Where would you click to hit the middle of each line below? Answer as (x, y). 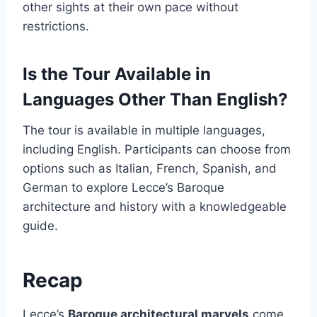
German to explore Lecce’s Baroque (123, 187)
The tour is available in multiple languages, (144, 130)
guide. (40, 225)
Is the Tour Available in (117, 74)
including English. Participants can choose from (157, 149)
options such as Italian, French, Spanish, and (150, 168)
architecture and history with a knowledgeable (155, 206)
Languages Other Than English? (155, 99)
